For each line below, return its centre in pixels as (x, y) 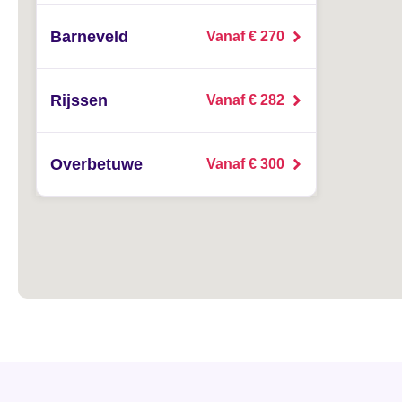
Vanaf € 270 (245, 36)
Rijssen (79, 100)
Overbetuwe (96, 164)
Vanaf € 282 (245, 100)
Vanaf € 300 (245, 164)
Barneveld (89, 37)
